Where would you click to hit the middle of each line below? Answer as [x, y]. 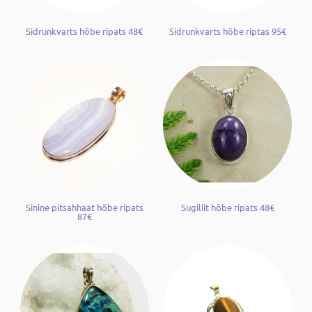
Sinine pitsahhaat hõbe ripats [84, 208]
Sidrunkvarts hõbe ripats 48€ [85, 31]
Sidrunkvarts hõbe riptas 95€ [227, 31]
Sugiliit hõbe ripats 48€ [227, 208]
